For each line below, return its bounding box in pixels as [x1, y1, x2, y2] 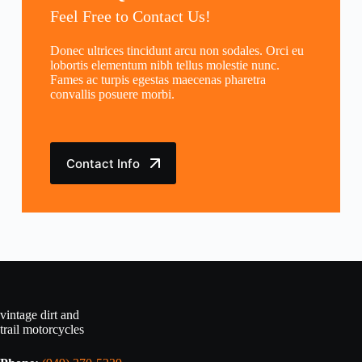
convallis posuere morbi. [49, 87, 175, 102]
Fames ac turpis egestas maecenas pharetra [49, 73, 266, 87]
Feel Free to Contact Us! [49, 7, 211, 26]
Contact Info [65, 155, 140, 171]
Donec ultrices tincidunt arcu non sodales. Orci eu [49, 44, 304, 58]
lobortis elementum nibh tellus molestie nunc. [49, 58, 280, 73]
